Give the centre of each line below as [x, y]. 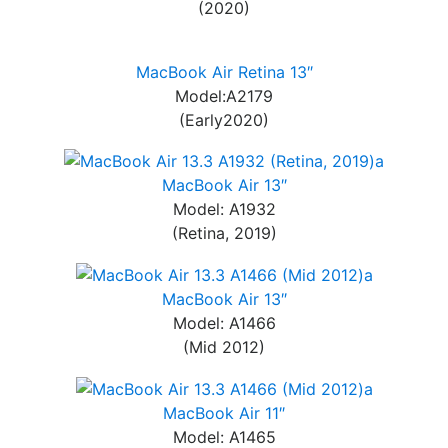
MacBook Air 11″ [224, 412]
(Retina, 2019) [224, 233]
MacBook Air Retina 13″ [224, 71]
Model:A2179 [224, 95]
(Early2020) [224, 119]
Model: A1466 [224, 323]
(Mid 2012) [224, 347]
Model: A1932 [224, 209]
